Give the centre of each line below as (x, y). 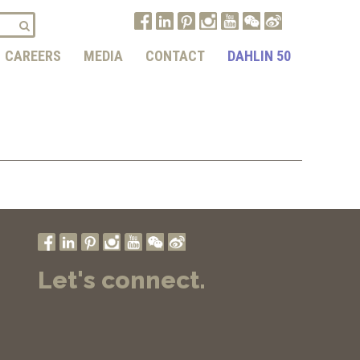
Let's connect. (122, 280)
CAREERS (33, 56)
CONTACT (175, 56)
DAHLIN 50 (259, 56)
